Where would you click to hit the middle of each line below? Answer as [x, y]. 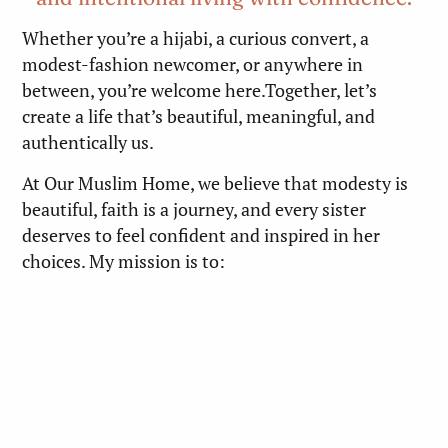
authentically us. [88, 143]
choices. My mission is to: [124, 261]
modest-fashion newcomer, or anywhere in [193, 65]
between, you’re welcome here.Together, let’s [200, 91]
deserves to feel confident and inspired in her [201, 235]
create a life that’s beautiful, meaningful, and [199, 117]
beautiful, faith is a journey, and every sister [194, 209]
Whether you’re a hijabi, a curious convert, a [196, 39]
